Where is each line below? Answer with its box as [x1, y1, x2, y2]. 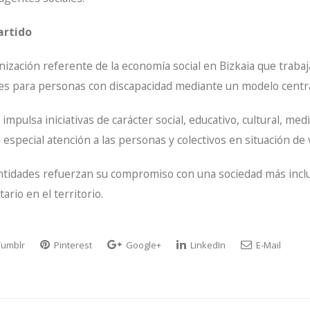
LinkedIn [188, 238, 226, 251]
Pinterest [52, 238, 92, 251]
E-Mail [254, 238, 281, 251]
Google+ [124, 238, 161, 251]
